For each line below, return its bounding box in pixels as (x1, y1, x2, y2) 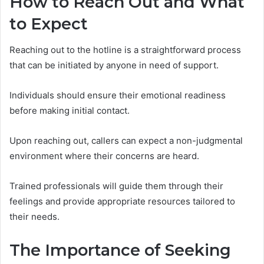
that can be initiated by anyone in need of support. (9, 60, 219, 71)
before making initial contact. (9, 105, 130, 117)
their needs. (9, 211, 60, 223)
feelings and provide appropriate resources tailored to (9, 196, 235, 207)
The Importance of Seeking (9, 240, 231, 260)
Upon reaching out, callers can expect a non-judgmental (9, 135, 243, 147)
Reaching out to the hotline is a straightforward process (9, 44, 241, 56)
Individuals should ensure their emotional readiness (9, 90, 226, 101)
